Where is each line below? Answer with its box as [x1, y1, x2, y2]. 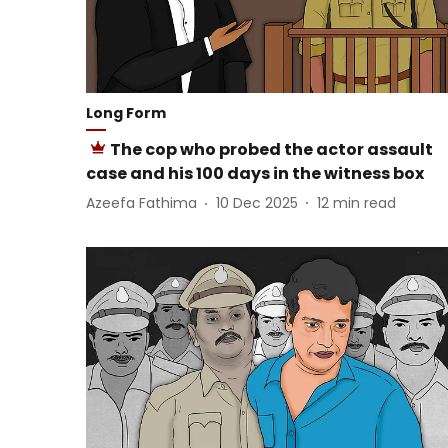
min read [333, 193, 396, 214]
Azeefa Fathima [86, 193, 197, 214]
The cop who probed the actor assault [110, 137, 433, 161]
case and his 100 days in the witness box [86, 161, 424, 185]
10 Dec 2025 [216, 193, 298, 214]
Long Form [86, 102, 166, 123]
